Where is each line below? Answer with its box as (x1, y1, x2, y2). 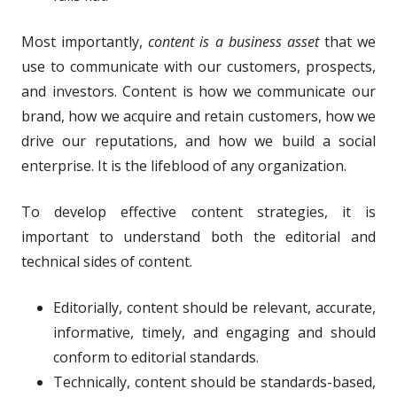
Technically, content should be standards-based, (53, 371, 376, 392)
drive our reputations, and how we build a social (21, 130, 376, 151)
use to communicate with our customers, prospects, (21, 56, 376, 76)
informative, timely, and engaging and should (53, 322, 376, 342)
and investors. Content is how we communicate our (21, 81, 376, 101)
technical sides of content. (21, 251, 192, 271)
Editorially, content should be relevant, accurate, (53, 297, 376, 317)
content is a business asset (148, 31, 319, 51)
